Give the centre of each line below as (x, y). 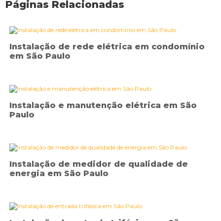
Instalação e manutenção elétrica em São (103, 106)
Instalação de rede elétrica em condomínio (107, 47)
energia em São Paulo (59, 174)
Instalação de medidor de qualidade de (99, 164)
